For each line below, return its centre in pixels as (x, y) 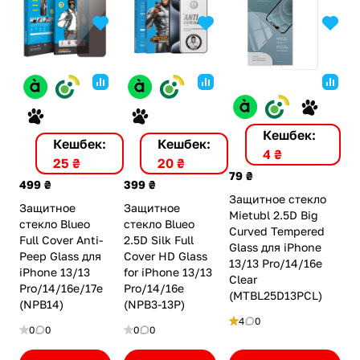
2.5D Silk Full (159, 240)
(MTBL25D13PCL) (275, 295)
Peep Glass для (60, 256)
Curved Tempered (276, 231)
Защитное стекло (277, 198)
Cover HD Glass (166, 256)
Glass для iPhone (275, 247)
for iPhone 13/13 (168, 272)
